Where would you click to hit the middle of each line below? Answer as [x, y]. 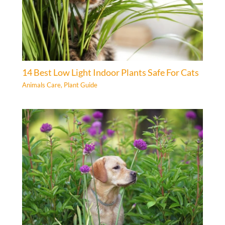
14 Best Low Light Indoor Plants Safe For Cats [111, 73]
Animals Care [42, 85]
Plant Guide [81, 85]
